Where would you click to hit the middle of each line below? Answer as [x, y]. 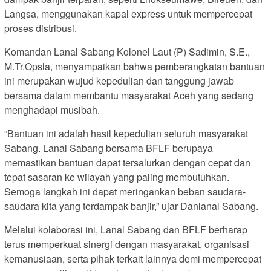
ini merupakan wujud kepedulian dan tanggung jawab [119, 80]
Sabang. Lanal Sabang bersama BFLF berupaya [109, 148]
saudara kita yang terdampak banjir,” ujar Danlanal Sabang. [131, 206]
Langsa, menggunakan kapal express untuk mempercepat [128, 13]
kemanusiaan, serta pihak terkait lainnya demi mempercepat [133, 258]
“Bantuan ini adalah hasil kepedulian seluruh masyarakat [126, 133]
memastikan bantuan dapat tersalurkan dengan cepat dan [127, 162]
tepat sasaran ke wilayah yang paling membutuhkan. [117, 177]
